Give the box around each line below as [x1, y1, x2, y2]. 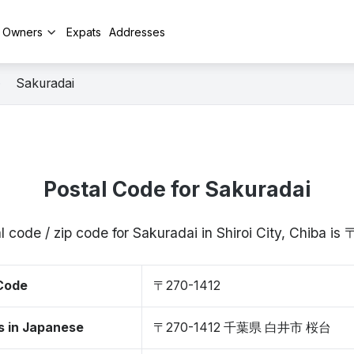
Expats [66, 24, 101, 39]
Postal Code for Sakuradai [43, 177, 311, 201]
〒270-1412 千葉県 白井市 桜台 [153, 320, 331, 335]
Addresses [109, 24, 165, 39]
